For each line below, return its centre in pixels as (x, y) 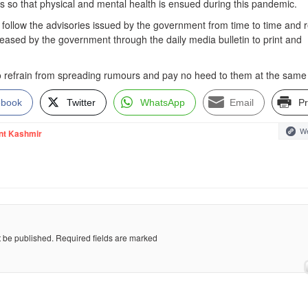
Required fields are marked (107, 238)
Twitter (81, 102)
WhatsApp (163, 102)
